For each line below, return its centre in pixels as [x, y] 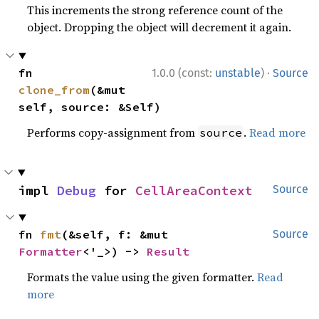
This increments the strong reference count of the [155, 10]
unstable [238, 73]
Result [168, 251]
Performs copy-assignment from [113, 132]
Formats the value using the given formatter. [142, 277]
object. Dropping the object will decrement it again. [159, 27]
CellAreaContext [194, 190]
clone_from [54, 90]
